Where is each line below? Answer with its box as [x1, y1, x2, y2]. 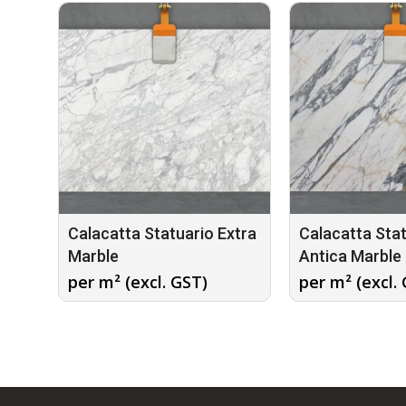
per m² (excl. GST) [68, 271, 208, 294]
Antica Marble [299, 246, 401, 266]
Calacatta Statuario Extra [68, 224, 256, 244]
